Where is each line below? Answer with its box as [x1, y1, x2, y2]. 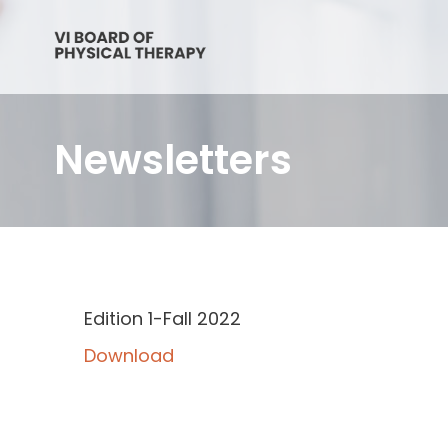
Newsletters [53, 132, 292, 189]
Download [83, 343, 174, 369]
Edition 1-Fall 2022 [83, 305, 241, 331]
